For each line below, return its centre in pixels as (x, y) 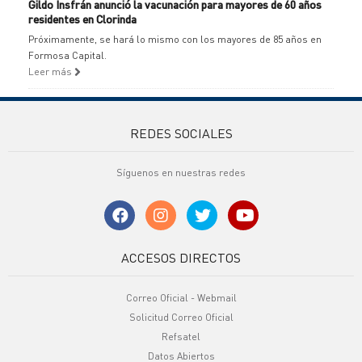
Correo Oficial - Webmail (181, 298)
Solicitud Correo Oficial (181, 317)
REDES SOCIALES (181, 133)
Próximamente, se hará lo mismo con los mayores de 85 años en (175, 39)
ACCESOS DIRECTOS (181, 257)
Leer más (51, 72)
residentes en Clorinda (82, 19)
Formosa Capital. (67, 55)
